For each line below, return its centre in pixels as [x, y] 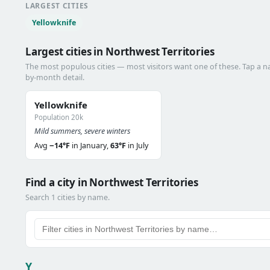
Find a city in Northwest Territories [112, 182]
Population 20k [59, 117]
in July [137, 146]
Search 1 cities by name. [67, 197]
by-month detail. [55, 77]
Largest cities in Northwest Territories [120, 52]
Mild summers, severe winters [82, 131]
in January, [90, 146]
